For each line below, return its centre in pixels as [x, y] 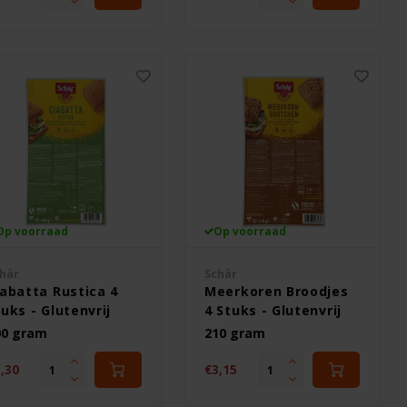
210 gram [235, 333]
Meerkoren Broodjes [277, 291]
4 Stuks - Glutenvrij [273, 310]
